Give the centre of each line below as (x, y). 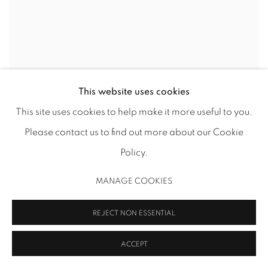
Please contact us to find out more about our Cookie (134, 132)
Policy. (134, 152)
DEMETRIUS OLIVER (60, 92)
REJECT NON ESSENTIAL (134, 213)
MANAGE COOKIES (134, 181)
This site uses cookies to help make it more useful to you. (134, 112)
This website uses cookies (134, 91)
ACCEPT (134, 244)
